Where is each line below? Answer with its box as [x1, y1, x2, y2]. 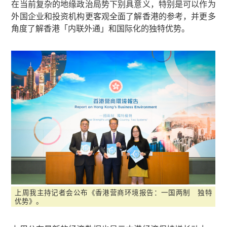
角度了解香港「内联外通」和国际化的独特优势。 [11, 22, 190, 34]
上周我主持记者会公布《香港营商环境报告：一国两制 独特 [15, 187, 212, 197]
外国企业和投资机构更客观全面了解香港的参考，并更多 [11, 10, 216, 22]
